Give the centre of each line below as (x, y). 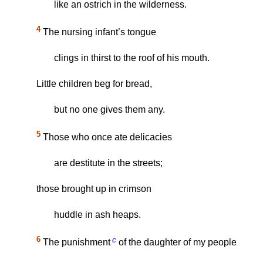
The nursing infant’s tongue (98, 32)
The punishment (75, 242)
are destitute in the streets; (108, 163)
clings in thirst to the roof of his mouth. (132, 58)
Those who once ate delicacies (106, 137)
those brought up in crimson (94, 189)
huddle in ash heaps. (97, 215)
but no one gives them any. (109, 109)
